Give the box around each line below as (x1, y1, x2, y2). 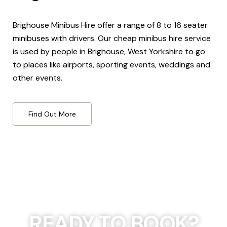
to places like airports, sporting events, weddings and (13, 59, 210, 70)
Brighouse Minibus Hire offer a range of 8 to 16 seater (13, 20, 208, 31)
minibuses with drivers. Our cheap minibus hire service (13, 33, 211, 44)
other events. (13, 72, 62, 84)
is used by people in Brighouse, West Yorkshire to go (13, 46, 205, 57)
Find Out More (28, 109, 76, 119)
